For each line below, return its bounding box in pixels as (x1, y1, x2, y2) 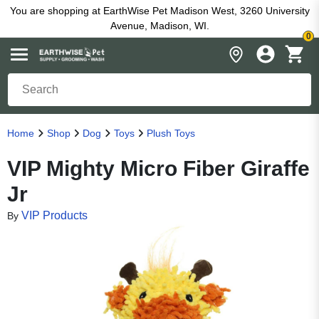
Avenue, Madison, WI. (110, 20, 209, 31)
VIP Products (21, 209, 88, 221)
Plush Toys (147, 127, 195, 139)
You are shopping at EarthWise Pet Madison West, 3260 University (9, 5, 310, 16)
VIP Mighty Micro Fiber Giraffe (7, 157, 310, 180)
